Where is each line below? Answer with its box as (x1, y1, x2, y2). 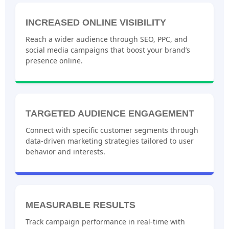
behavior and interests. (26, 147, 105, 157)
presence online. (26, 55, 83, 65)
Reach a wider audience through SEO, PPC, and (26, 34, 188, 44)
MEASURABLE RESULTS (26, 199, 135, 210)
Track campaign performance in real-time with (26, 216, 185, 226)
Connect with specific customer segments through (26, 125, 198, 135)
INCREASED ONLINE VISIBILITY (26, 17, 166, 28)
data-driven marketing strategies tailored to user (26, 136, 194, 146)
